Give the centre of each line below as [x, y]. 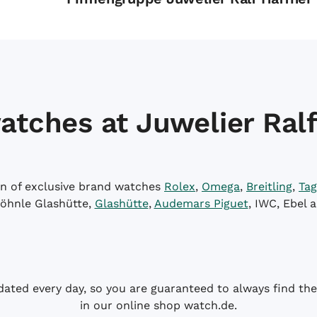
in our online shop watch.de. [158, 305]
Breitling [269, 186]
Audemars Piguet [201, 203]
